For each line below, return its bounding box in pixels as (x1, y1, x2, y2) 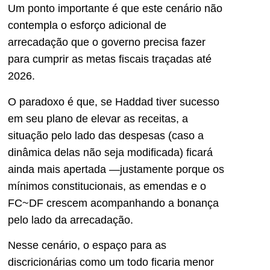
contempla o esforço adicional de (8, 19, 166, 32)
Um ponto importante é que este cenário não (8, 2, 222, 15)
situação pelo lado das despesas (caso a (8, 129, 204, 142)
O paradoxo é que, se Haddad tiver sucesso (8, 95, 219, 108)
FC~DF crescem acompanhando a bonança (8, 196, 219, 209)
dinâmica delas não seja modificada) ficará (8, 146, 213, 159)
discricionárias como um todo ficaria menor (8, 256, 214, 268)
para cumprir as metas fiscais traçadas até (8, 53, 212, 66)
